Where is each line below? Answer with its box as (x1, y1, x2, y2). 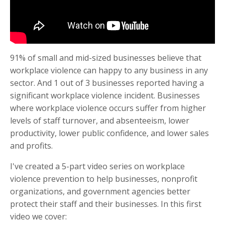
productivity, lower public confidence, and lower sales (10, 127, 209, 139)
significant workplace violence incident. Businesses (10, 89, 200, 101)
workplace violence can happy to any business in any (10, 64, 208, 76)
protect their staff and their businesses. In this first (10, 198, 201, 209)
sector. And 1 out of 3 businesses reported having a (10, 77, 204, 88)
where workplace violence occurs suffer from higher (10, 102, 206, 114)
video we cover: (10, 210, 67, 222)
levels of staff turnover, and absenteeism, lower (10, 115, 189, 126)
